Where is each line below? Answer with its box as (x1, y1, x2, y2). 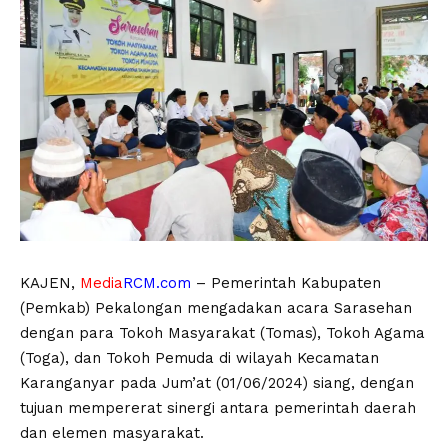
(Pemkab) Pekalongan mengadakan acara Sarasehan (20, 298, 412, 317)
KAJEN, (20, 273, 80, 292)
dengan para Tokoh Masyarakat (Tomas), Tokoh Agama (20, 323, 425, 342)
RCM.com (123, 273, 191, 292)
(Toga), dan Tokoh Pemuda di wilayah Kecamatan (20, 348, 379, 367)
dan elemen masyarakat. (20, 423, 204, 442)
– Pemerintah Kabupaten (191, 273, 381, 292)
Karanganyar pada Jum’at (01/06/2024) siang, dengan (20, 373, 414, 392)
